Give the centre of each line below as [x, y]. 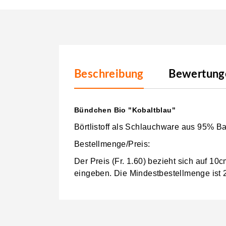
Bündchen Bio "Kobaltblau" [125, 110]
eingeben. [94, 173]
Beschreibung [109, 74]
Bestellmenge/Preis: [112, 144]
